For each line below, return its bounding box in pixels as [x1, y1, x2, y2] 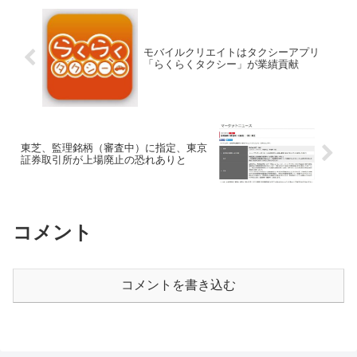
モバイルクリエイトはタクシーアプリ [143, 45, 320, 58]
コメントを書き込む [121, 278, 236, 292]
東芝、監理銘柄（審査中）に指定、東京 [21, 141, 207, 154]
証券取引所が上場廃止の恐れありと [21, 153, 186, 166]
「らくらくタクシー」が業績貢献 [143, 57, 299, 70]
